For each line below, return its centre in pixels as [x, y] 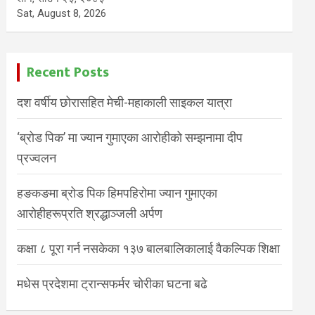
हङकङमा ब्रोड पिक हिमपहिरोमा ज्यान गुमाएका [117, 193]
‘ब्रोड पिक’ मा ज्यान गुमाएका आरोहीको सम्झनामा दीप [130, 137]
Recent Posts [68, 72]
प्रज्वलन [37, 158]
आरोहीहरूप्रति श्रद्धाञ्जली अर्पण [90, 213]
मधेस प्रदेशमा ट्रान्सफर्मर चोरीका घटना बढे [112, 284]
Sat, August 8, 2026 [62, 13]
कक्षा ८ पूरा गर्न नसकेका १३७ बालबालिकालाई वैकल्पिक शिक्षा [149, 249]
